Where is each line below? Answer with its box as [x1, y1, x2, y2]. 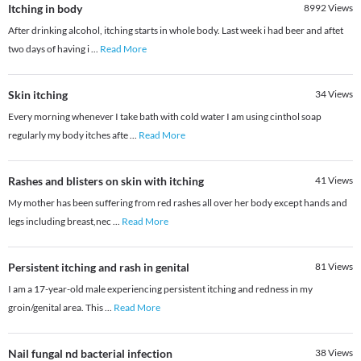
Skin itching [8, 88, 68, 102]
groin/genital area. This [8, 301, 105, 314]
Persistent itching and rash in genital [8, 260, 189, 275]
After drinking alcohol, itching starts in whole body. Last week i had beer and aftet [8, 24, 343, 37]
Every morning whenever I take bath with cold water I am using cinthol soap [8, 110, 322, 123]
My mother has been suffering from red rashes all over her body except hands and [8, 197, 347, 210]
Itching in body [8, 2, 82, 16]
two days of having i [8, 43, 91, 56]
